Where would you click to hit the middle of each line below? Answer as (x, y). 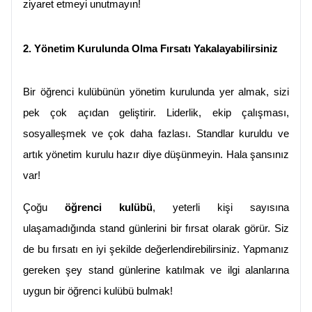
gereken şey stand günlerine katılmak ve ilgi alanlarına (156, 271)
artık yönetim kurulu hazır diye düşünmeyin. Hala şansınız (156, 155)
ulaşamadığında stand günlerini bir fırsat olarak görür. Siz (156, 229)
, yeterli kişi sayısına (221, 208)
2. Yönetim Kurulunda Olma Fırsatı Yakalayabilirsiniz (150, 49)
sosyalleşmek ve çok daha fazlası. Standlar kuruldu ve (156, 134)
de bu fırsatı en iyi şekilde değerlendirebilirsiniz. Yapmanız (156, 250)
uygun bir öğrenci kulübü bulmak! (98, 291)
